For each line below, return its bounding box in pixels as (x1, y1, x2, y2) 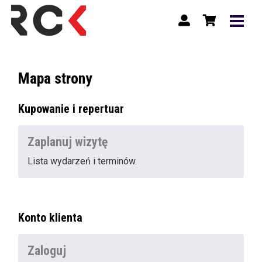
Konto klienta (18, 211, 83, 225)
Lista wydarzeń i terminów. (27, 156, 137, 167)
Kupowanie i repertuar (18, 102, 125, 116)
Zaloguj (27, 243, 67, 258)
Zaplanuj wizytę (27, 135, 108, 149)
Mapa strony (18, 70, 93, 87)
